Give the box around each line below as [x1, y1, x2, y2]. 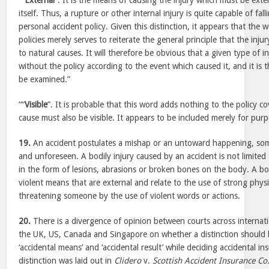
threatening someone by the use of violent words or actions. [19, 191, 241, 201]
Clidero [114, 256, 142, 265]
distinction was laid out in [19, 256, 115, 265]
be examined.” [19, 74, 71, 84]
